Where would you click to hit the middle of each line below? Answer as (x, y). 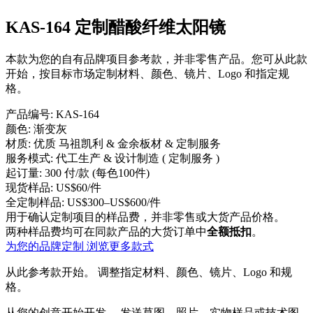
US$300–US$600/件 (114, 202)
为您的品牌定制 (46, 246)
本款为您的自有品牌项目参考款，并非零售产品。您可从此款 (156, 59)
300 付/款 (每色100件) (97, 173)
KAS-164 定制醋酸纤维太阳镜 (116, 27)
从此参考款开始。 (52, 272)
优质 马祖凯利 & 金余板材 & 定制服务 (127, 143)
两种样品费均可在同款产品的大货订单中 (106, 231)
